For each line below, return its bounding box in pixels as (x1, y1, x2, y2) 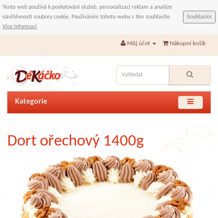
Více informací (2, 24, 37, 30)
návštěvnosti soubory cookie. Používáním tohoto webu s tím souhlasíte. (2, 14, 171, 20)
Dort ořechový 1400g (7, 133, 144, 150)
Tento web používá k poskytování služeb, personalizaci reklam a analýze (2, 4, 172, 10)
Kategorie (15, 98, 47, 106)
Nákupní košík (170, 40, 206, 47)
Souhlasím (187, 14, 212, 20)
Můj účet (127, 40, 150, 47)
